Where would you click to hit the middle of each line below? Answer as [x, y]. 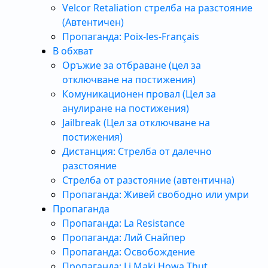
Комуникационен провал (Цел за [139, 94]
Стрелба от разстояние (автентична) [148, 180]
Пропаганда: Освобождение [129, 252]
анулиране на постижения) [126, 108]
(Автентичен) [93, 22]
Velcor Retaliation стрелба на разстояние [157, 8]
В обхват [73, 51]
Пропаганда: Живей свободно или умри [156, 194]
